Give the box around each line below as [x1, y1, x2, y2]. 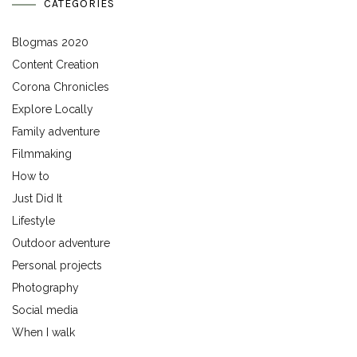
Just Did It [12, 192, 62, 206]
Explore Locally [12, 103, 93, 116]
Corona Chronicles [12, 80, 109, 94]
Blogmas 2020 [12, 36, 88, 49]
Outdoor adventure [12, 237, 110, 250]
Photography [12, 281, 79, 295]
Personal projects [12, 259, 102, 273]
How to [12, 170, 49, 183]
